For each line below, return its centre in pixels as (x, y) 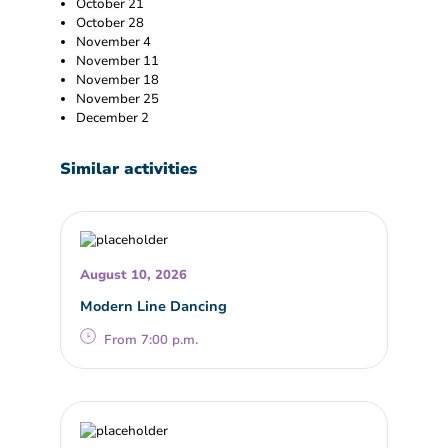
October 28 (110, 22)
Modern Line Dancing (154, 306)
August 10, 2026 (134, 275)
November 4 (113, 41)
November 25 (117, 98)
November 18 (117, 79)
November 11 (117, 60)
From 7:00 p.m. (151, 340)
